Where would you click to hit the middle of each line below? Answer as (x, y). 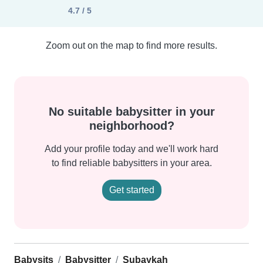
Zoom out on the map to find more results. (131, 45)
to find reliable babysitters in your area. (131, 163)
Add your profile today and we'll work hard (131, 149)
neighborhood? (131, 126)
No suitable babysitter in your (131, 112)
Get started (131, 190)
